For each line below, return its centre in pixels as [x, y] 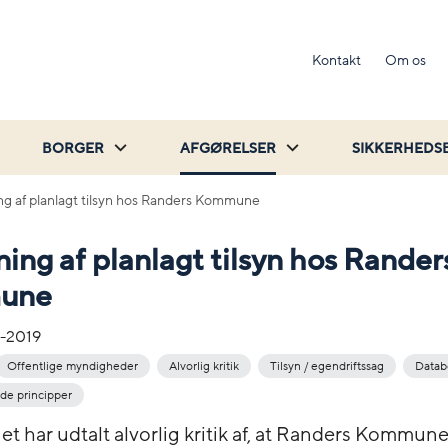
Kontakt [336, 60]
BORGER [73, 148]
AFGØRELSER [228, 148]
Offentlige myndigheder [72, 365]
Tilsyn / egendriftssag [327, 365]
